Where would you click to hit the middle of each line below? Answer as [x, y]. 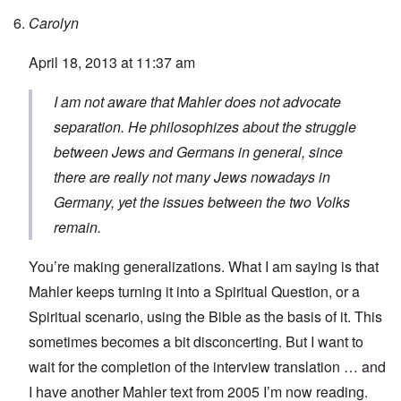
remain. [77, 227]
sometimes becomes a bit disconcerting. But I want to [196, 342]
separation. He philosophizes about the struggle [205, 127]
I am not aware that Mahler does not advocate [197, 102]
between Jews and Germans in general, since [198, 152]
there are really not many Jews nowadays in [192, 177]
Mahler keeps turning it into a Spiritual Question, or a [194, 292]
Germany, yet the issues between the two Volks [202, 202]
